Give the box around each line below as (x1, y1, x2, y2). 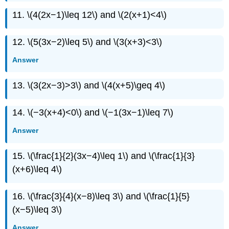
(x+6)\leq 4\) (12, 164, 62, 175)
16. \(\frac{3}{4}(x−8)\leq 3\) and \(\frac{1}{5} (12, 191, 190, 201)
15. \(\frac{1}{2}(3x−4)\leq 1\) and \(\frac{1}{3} (12, 151, 195, 162)
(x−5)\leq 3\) (12, 204, 62, 215)
